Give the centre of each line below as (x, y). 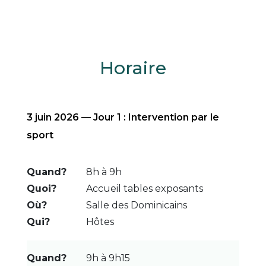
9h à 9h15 (108, 258)
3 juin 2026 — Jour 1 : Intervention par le (123, 117)
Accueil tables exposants (144, 188)
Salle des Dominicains (136, 205)
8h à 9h (104, 172)
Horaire (133, 68)
